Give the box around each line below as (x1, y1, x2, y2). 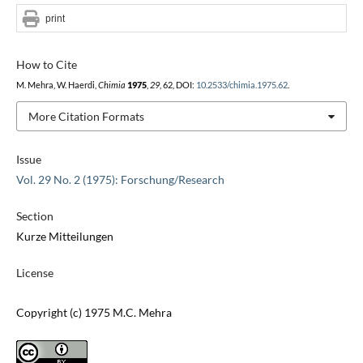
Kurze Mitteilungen (15, 229, 113, 244)
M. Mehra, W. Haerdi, (15, 79, 98, 90)
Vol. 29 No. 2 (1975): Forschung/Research (15, 173, 224, 187)
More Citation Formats (28, 109, 144, 123)
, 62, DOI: (159, 79, 196, 90)
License (15, 266, 53, 280)
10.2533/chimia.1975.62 (195, 79, 288, 90)
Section (15, 209, 53, 224)
